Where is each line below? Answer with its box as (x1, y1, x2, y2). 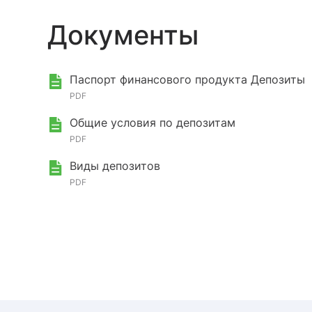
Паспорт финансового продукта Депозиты (70, 72, 305, 86)
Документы (47, 19, 198, 51)
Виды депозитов (70, 159, 160, 173)
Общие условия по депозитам (70, 116, 235, 130)
